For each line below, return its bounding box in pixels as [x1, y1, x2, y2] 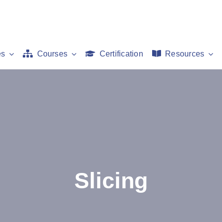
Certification [99, 50, 143, 58]
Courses [37, 50, 68, 58]
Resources [165, 50, 205, 58]
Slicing [74, 167, 148, 193]
